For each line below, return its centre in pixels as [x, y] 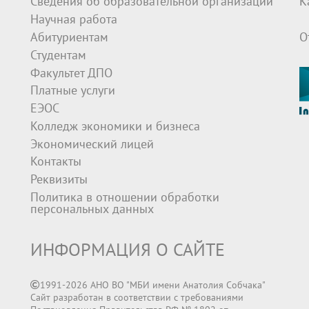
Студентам [58, 55]
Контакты [56, 162]
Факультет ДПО [71, 73]
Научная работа [74, 20]
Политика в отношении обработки [125, 198]
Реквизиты [59, 180]
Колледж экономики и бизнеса [115, 127]
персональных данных [92, 210]
